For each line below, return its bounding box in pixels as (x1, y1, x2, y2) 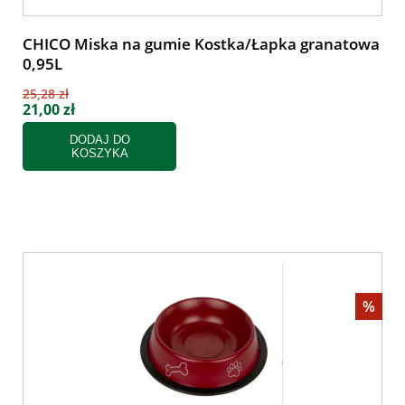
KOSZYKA (71, 146, 128, 160)
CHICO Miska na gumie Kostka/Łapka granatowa (23, 33, 380, 54)
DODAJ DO (69, 133, 130, 146)
